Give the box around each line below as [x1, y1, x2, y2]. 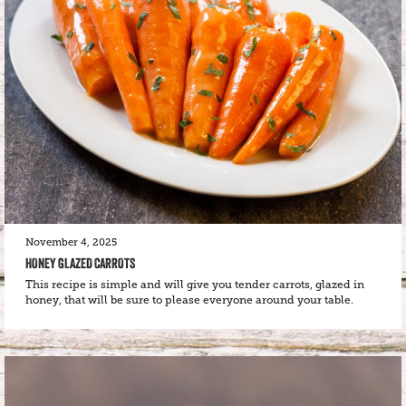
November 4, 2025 [25, 237, 117, 248]
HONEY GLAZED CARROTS [25, 255, 135, 272]
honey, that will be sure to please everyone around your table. [25, 294, 353, 306]
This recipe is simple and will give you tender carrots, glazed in [25, 278, 364, 291]
